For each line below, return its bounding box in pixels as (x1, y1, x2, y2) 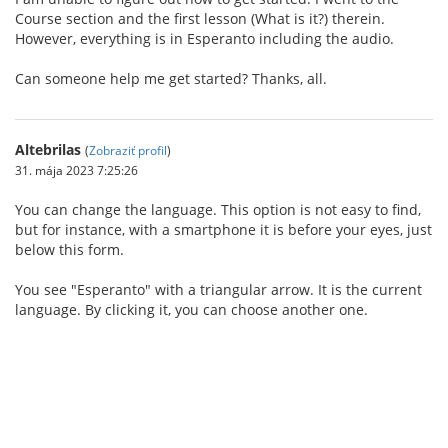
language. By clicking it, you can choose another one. (15, 300, 368, 319)
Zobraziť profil (89, 142, 167, 158)
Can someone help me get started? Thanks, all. (15, 69, 327, 88)
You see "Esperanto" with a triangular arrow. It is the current (15, 280, 422, 299)
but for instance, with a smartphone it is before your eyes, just (15, 220, 432, 239)
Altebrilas (15, 140, 81, 159)
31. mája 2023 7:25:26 (15, 162, 138, 178)
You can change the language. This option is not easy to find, (15, 200, 421, 219)
